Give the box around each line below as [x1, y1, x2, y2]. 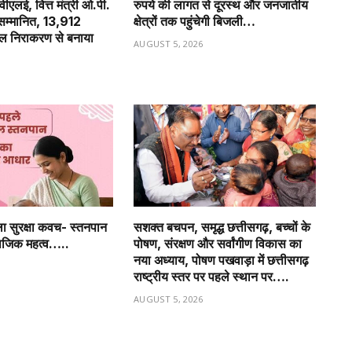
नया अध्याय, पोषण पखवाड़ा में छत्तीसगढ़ [134, 252, 309, 269]
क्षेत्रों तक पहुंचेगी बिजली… [134, 13, 255, 29]
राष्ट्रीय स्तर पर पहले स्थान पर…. [134, 269, 289, 285]
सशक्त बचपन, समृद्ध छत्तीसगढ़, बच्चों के [134, 219, 310, 236]
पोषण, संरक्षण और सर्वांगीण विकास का [134, 236, 302, 252]
